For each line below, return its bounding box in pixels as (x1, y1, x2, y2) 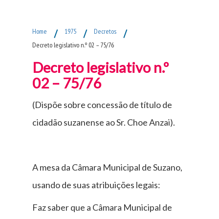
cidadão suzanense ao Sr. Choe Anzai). (32, 116, 175, 128)
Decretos (94, 26, 117, 36)
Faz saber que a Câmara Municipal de (32, 201, 173, 213)
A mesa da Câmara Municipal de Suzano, (32, 161, 183, 173)
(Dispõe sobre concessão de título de (32, 99, 173, 110)
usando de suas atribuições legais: (32, 179, 161, 190)
